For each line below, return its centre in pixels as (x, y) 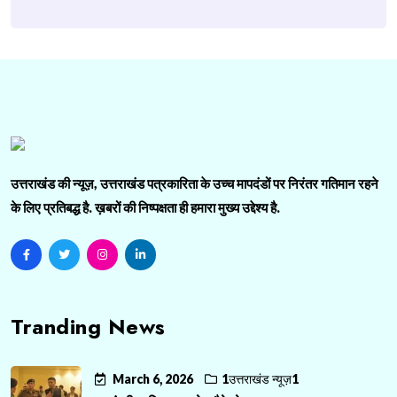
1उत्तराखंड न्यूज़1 (260, 379)
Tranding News (88, 327)
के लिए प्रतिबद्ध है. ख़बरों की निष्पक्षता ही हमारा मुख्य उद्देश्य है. (145, 207)
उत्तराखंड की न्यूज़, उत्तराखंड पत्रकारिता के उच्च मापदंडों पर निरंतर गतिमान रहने (195, 183)
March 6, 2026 (153, 379)
